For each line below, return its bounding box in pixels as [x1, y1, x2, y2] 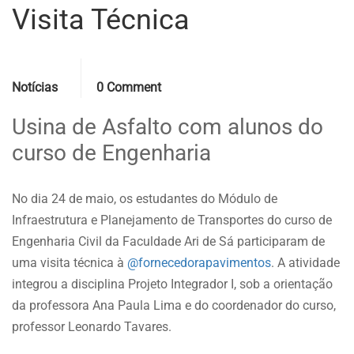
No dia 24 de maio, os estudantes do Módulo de [12, 190, 277, 206]
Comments [96, 60, 150, 73]
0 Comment [96, 79, 161, 95]
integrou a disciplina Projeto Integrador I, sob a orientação [12, 276, 333, 292]
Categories [12, 60, 65, 73]
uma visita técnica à [12, 254, 127, 270]
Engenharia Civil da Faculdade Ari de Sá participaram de [12, 233, 325, 249]
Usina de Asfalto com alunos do [12, 113, 323, 140]
